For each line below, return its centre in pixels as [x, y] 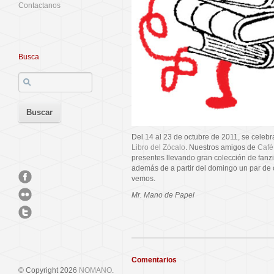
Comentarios [154, 260]
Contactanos [39, 6]
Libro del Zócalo [158, 148]
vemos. [143, 179]
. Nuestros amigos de [221, 148]
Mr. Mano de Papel [163, 195]
